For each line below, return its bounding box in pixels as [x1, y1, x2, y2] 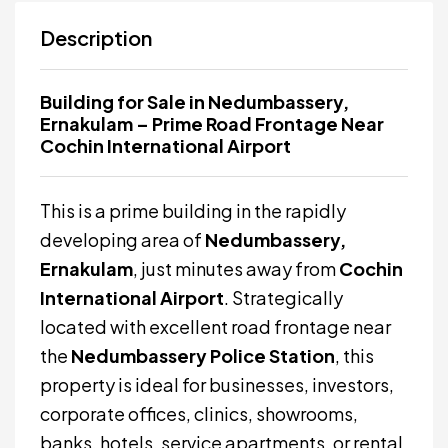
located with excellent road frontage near [40, 315, 391, 338]
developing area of [40, 228, 205, 251]
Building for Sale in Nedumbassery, [40, 90, 349, 113]
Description [40, 25, 152, 50]
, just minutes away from [133, 257, 339, 280]
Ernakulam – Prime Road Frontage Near [40, 112, 384, 135]
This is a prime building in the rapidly [40, 199, 346, 222]
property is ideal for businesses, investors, [40, 373, 394, 396]
